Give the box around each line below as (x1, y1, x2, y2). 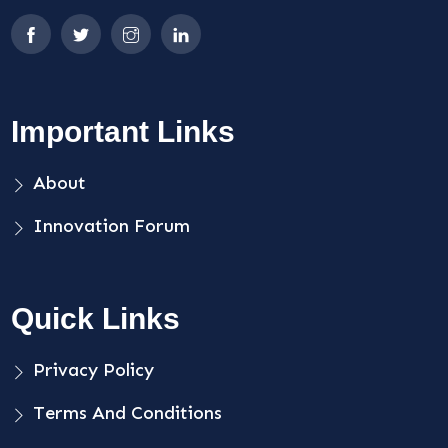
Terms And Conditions (33, 401, 223, 424)
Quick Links (11, 301, 181, 335)
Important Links (11, 114, 236, 148)
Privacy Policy (33, 358, 155, 381)
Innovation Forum (33, 214, 191, 237)
